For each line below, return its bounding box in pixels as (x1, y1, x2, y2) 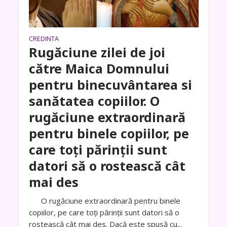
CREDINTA (28, 34, 59, 44)
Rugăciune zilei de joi (28, 44, 165, 61)
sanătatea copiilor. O (28, 92, 160, 110)
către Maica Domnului (28, 60, 169, 78)
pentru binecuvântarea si (28, 76, 192, 94)
